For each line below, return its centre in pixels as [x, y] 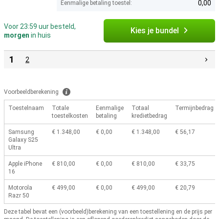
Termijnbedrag [194, 108]
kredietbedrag [149, 116]
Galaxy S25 [23, 140]
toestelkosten [70, 116]
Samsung [21, 132]
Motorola [20, 188]
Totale [60, 108]
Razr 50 [19, 196]
